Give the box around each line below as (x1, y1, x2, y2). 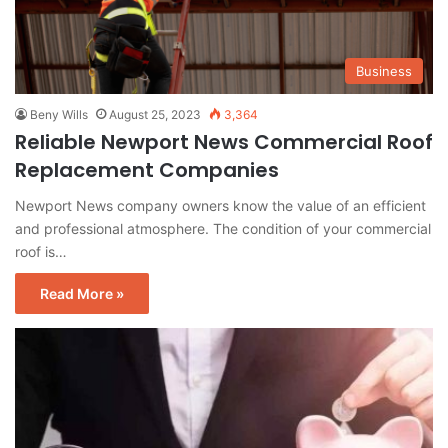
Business (356, 63, 412, 80)
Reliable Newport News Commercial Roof (15, 128, 433, 157)
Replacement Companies (15, 156, 279, 185)
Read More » (40, 285, 124, 303)
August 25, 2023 (109, 107, 201, 123)
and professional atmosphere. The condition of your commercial (15, 220, 431, 238)
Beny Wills (30, 107, 88, 123)
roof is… (15, 243, 67, 261)
